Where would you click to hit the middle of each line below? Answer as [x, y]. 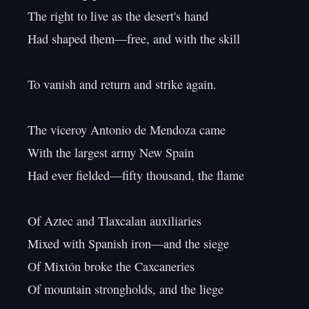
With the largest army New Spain [111, 152]
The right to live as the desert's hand [118, 16]
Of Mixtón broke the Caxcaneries [111, 266]
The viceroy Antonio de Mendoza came [127, 130]
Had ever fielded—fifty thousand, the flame [136, 175]
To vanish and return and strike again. [122, 84]
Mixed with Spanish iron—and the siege [128, 243]
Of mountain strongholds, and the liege [126, 289]
